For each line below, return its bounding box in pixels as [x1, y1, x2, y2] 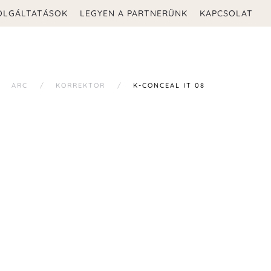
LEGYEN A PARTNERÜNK [80, 7, 188, 19]
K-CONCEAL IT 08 [133, 80, 205, 90]
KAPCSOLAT [200, 7, 253, 19]
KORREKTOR [56, 80, 105, 90]
